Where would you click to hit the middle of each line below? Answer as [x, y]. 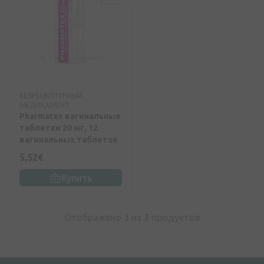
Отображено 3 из [104, 218]
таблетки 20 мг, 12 [59, 128]
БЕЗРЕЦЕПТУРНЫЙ [51, 96]
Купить [77, 178]
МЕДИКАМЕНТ [44, 105]
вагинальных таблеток [69, 140]
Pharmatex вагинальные [70, 116]
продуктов [174, 218]
